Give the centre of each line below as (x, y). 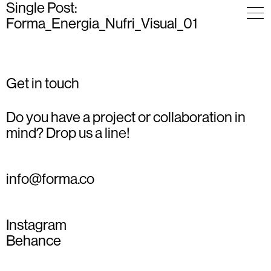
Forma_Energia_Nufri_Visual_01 (102, 23)
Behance (34, 240)
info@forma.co (50, 179)
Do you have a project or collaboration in (126, 117)
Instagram (36, 225)
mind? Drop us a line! (68, 133)
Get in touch (43, 83)
